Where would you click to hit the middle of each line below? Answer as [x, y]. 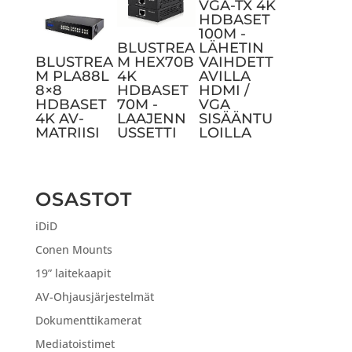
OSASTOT [83, 199]
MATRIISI [67, 132]
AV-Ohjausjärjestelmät [94, 296]
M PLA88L [72, 76]
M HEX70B [156, 62]
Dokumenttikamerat [88, 320]
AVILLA [225, 76]
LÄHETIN [232, 48]
